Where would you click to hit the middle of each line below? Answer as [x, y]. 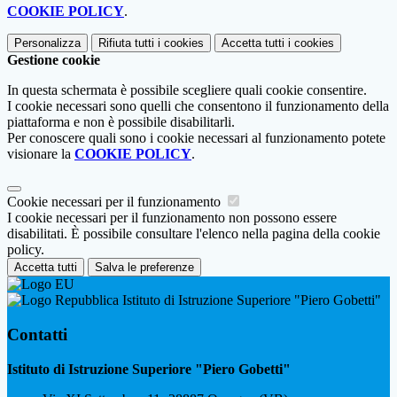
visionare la [41, 154]
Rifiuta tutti [126, 43]
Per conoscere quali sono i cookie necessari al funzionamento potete [196, 138]
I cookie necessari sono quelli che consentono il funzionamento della [198, 106]
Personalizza [47, 43]
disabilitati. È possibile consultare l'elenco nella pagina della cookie [194, 234]
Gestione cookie [54, 60]
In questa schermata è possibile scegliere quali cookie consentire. [187, 90]
